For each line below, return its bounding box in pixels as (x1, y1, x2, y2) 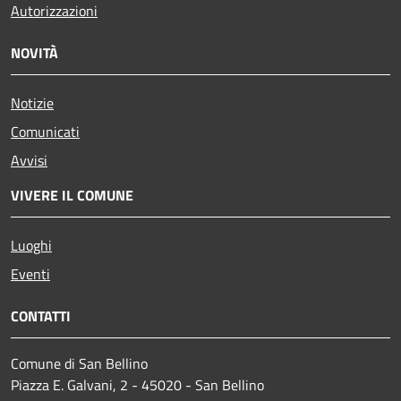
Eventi (11, 263, 50, 286)
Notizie (11, 92, 54, 115)
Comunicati (11, 121, 80, 143)
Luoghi (11, 235, 52, 257)
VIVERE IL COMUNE (11, 184, 133, 207)
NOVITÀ (11, 42, 58, 64)
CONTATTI (11, 305, 71, 328)
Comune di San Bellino (11, 353, 148, 375)
